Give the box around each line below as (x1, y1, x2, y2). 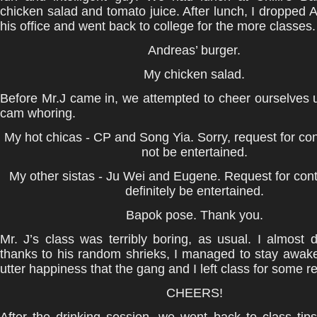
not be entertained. (142, 145, 248, 159)
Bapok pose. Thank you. (126, 208, 263, 222)
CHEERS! (166, 286, 223, 300)
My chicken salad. (144, 67, 246, 81)
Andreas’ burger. (148, 43, 241, 57)
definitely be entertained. (125, 184, 264, 198)
